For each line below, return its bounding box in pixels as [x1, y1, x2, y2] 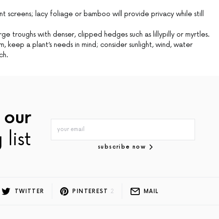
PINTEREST [72, 188, 109, 195]
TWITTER [14, 188, 44, 195]
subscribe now [98, 143, 146, 150]
